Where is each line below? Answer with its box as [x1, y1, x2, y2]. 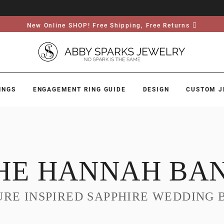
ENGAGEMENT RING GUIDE [32, 86, 126, 93]
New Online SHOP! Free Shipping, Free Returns [26, 22, 190, 29]
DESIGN [142, 86, 169, 93]
